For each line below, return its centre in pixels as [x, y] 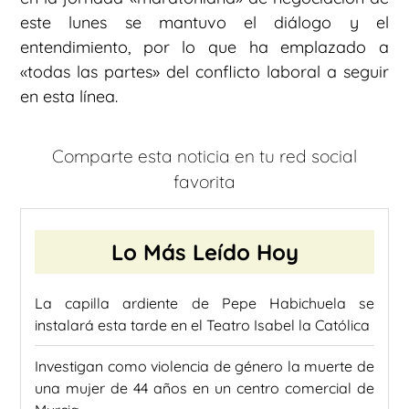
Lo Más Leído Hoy [204, 252]
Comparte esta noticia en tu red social [204, 157]
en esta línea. [69, 96]
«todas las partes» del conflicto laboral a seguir [204, 71]
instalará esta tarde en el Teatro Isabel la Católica [202, 325]
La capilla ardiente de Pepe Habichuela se [204, 303]
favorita [204, 182]
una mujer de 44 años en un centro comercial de [204, 388]
